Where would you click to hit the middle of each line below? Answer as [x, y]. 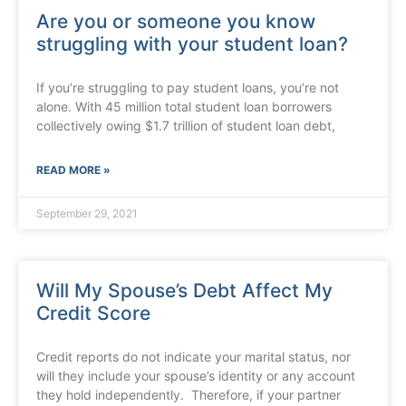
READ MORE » [73, 170]
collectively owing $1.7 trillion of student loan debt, [186, 126]
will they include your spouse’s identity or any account [196, 376]
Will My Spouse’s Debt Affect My [184, 291]
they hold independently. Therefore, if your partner [188, 395]
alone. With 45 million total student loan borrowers [184, 107]
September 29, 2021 [87, 214]
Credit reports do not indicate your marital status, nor [193, 357]
